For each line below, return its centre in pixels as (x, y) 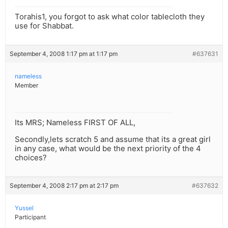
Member (26, 85)
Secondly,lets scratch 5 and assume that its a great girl (113, 139)
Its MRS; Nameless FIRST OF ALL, (75, 123)
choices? (31, 158)
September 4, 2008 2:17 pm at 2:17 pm (64, 186)
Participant (30, 217)
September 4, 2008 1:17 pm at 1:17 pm (64, 54)
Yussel (24, 208)
